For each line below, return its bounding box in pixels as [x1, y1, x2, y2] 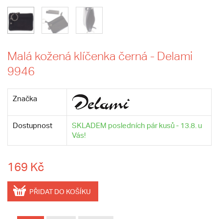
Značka [13, 94, 37, 103]
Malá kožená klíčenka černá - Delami [7, 49, 193, 63]
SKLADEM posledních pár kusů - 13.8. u [72, 121, 202, 130]
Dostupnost [13, 121, 52, 130]
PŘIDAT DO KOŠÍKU [29, 188, 91, 196]
